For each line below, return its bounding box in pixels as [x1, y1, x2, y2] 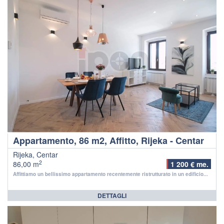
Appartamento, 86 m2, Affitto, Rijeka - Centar [13, 133, 204, 147]
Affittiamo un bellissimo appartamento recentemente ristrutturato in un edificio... [13, 170, 208, 177]
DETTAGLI [97, 190, 126, 200]
